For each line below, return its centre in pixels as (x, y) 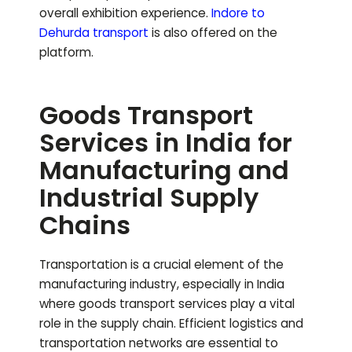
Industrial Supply (149, 198)
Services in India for (166, 143)
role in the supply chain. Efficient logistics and (171, 324)
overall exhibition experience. (124, 13)
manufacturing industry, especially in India (162, 284)
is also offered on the (213, 33)
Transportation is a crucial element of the (161, 265)
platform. (66, 53)
